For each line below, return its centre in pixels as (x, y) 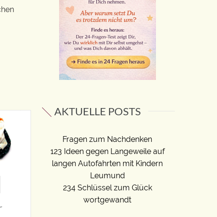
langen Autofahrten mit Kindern (107, 163)
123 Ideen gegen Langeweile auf (107, 151)
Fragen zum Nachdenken (107, 139)
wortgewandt (107, 200)
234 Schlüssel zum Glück (107, 187)
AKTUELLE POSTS (98, 111)
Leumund (107, 175)
